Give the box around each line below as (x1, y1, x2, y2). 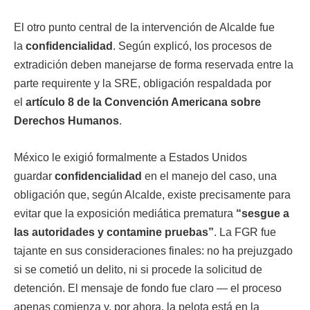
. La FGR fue (214, 226, 276, 238)
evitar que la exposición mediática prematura (14, 208, 236, 219)
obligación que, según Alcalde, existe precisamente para (14, 189, 291, 201)
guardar (14, 170, 55, 182)
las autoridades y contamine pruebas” (14, 226, 214, 238)
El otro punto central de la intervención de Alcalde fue (14, 21, 275, 33)
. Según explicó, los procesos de (113, 40, 272, 52)
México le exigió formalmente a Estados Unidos (14, 152, 247, 163)
